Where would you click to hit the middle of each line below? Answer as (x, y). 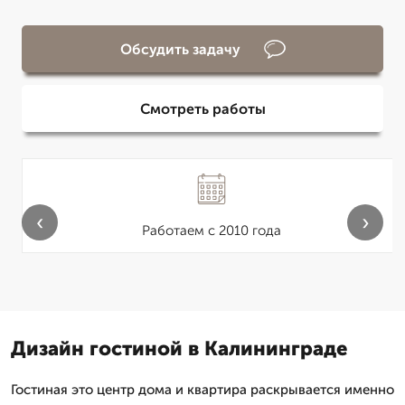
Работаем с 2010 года (212, 231)
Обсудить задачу (180, 49)
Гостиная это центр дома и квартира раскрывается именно (202, 390)
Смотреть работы (202, 108)
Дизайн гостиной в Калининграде (179, 348)
